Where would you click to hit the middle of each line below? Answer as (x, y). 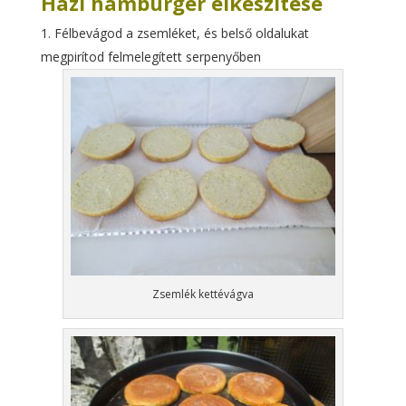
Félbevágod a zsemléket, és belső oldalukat (181, 33)
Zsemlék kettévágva (203, 294)
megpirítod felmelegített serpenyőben (150, 56)
